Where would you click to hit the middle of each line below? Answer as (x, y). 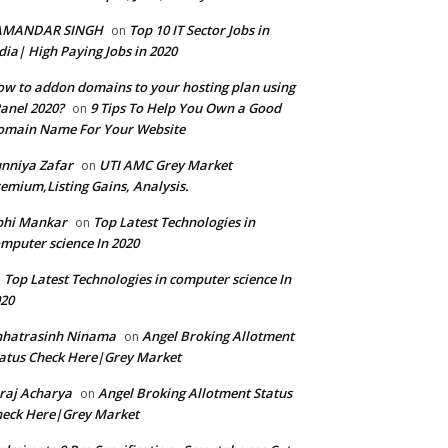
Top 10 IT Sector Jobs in (199, 30)
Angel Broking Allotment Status (195, 393)
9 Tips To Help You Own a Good (185, 108)
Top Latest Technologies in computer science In (147, 279)
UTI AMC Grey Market (165, 165)
